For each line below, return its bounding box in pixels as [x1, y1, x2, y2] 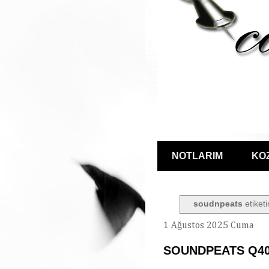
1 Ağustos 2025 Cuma [163, 220, 253, 231]
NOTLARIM [172, 151, 223, 161]
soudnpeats [193, 199, 243, 209]
